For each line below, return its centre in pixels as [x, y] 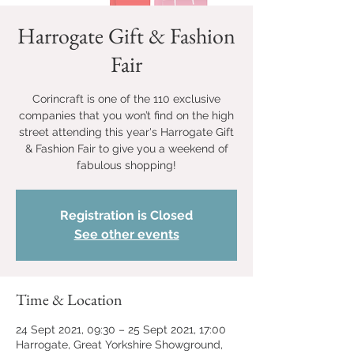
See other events [126, 234]
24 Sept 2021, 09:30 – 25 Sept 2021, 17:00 [121, 329]
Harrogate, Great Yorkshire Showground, [119, 344]
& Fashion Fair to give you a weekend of [126, 148]
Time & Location [69, 299]
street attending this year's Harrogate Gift [126, 132]
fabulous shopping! [126, 165]
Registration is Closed [126, 215]
